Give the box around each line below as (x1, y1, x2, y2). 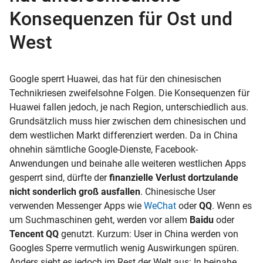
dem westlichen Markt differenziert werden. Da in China (9, 129, 238, 141)
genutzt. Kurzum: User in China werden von (61, 228, 238, 240)
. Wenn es (212, 200, 252, 211)
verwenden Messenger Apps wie (9, 200, 141, 211)
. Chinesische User (140, 186, 215, 197)
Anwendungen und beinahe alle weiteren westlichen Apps (9, 157, 246, 169)
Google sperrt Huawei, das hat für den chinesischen (9, 73, 221, 85)
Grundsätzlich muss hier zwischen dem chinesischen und (9, 115, 246, 127)
